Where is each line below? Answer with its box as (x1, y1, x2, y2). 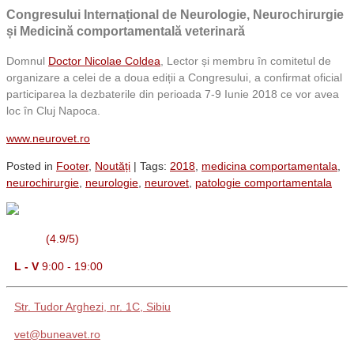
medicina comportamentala (201, 159, 337, 172)
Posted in (6, 159, 56, 172)
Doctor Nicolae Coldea (48, 54, 160, 67)
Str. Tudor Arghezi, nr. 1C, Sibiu (14, 299, 171, 313)
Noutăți (95, 159, 130, 172)
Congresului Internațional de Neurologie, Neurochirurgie (6, 7, 344, 22)
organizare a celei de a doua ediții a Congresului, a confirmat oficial (6, 70, 342, 84)
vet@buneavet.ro (14, 327, 100, 341)
